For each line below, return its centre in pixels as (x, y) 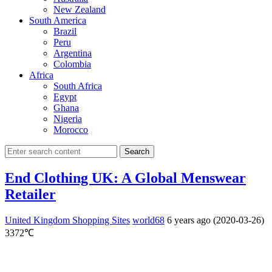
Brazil (65, 31)
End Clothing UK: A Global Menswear (125, 178)
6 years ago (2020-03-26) (216, 220)
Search (137, 151)
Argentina (73, 53)
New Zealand (80, 9)
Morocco (71, 129)
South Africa (78, 86)
